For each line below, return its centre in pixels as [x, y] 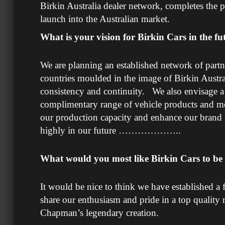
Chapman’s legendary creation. [101, 213]
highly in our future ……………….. [110, 130]
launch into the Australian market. [106, 19]
